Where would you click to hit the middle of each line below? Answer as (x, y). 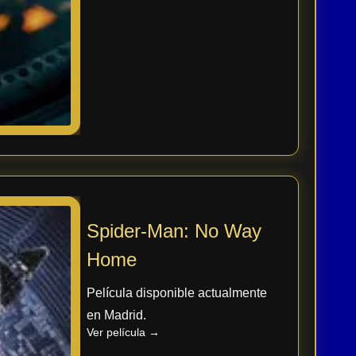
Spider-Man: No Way (174, 230)
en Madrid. (116, 315)
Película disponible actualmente (176, 292)
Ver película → (123, 332)
